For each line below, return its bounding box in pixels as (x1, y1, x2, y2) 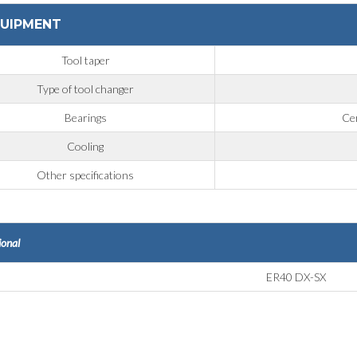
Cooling (67, 139, 104, 154)
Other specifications (37, 168, 135, 182)
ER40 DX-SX (265, 270, 326, 284)
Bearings (64, 111, 107, 125)
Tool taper (61, 53, 110, 68)
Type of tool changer (37, 82, 135, 96)
